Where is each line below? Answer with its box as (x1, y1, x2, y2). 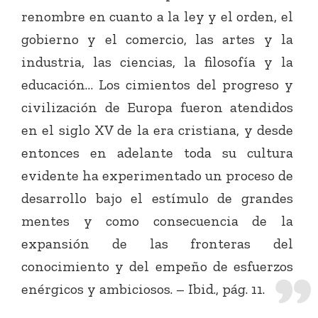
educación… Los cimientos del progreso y (21, 76, 293, 94)
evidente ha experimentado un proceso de (21, 167, 293, 185)
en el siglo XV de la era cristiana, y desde (21, 121, 293, 139)
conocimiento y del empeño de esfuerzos (21, 258, 293, 275)
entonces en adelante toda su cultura (21, 144, 293, 162)
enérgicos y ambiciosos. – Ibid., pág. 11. (21, 280, 265, 298)
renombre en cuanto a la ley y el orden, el (21, 8, 293, 26)
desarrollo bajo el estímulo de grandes (21, 190, 293, 207)
